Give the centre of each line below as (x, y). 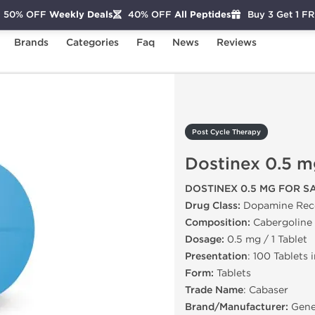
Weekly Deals (79, 14)
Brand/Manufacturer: (237, 307)
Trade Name (214, 290)
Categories (92, 43)
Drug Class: (213, 206)
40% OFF (149, 14)
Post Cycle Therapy (226, 132)
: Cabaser (266, 290)
